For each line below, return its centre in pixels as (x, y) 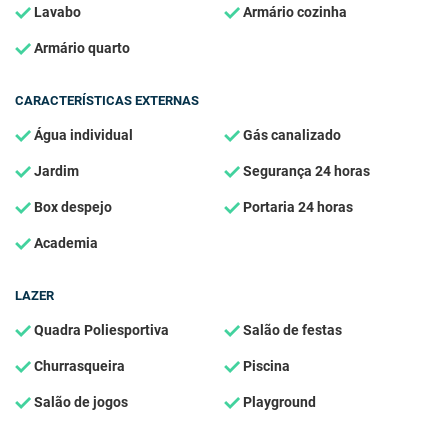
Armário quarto (80, 48)
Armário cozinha (293, 12)
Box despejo (71, 207)
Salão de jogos (79, 402)
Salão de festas (291, 330)
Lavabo (56, 12)
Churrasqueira (78, 366)
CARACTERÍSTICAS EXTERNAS (107, 100)
